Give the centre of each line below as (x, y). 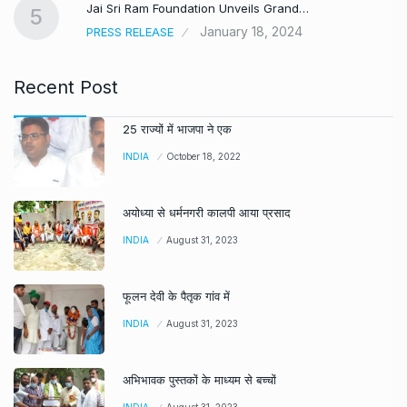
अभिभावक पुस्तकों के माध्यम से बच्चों (199, 380)
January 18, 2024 (251, 31)
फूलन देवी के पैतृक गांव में (176, 296)
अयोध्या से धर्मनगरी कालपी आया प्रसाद (207, 213)
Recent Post (66, 87)
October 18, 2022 (203, 156)
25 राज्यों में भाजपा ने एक (177, 129)
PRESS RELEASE (130, 32)
